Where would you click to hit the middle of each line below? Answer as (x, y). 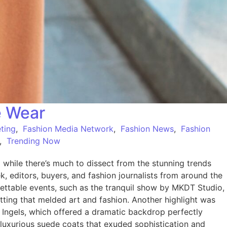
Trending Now (33, 141)
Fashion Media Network (68, 129)
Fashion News (147, 129)
